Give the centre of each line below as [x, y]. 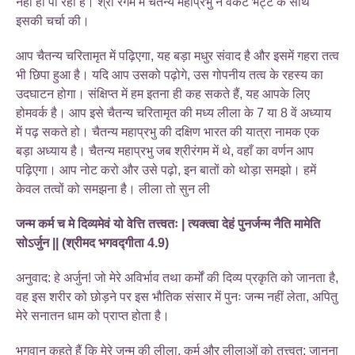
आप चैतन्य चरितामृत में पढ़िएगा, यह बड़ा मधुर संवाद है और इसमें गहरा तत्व [177, 55]
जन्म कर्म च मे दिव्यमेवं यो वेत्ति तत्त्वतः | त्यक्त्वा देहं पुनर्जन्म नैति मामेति [168, 223]
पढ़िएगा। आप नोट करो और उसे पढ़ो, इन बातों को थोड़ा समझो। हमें [166, 170]
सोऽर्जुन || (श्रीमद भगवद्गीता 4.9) [92, 242]
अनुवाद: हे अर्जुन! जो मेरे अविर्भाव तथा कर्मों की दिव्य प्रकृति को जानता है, [177, 277]
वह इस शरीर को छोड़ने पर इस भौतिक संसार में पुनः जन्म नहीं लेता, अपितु [177, 296]
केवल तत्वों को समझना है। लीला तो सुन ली [113, 189]
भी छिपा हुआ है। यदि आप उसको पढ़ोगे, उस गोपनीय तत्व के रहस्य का [170, 74]
